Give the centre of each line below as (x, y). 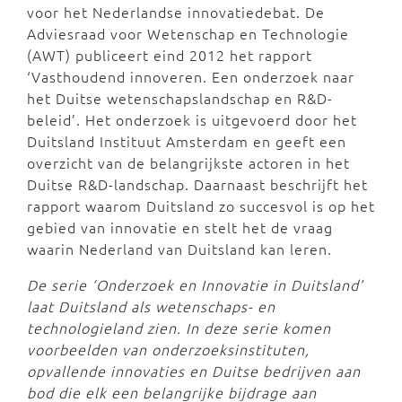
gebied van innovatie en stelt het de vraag (180, 227)
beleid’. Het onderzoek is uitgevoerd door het (192, 120)
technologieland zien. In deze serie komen (179, 328)
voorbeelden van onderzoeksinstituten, (168, 350)
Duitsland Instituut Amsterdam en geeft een (187, 141)
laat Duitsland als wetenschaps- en (151, 306)
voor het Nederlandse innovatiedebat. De (176, 12)
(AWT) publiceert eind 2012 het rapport (170, 55)
